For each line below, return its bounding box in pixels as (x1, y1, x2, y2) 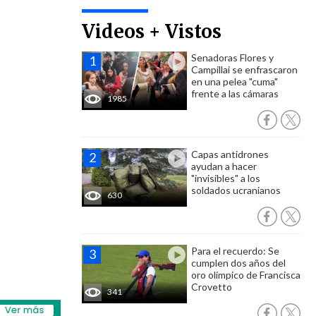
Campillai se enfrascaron (191, 63, 298, 75)
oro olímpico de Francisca (191, 269, 300, 281)
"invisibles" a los (191, 172, 260, 184)
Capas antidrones (191, 148, 269, 160)
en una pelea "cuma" (191, 75, 278, 87)
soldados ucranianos (191, 184, 281, 196)
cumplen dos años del (191, 257, 286, 269)
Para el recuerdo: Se (191, 245, 279, 257)
